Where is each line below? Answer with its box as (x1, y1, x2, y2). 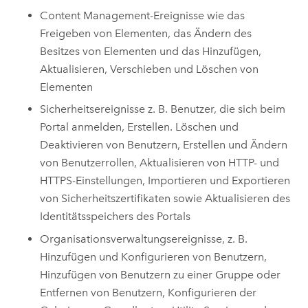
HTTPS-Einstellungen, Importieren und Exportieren (40, 174, 291, 188)
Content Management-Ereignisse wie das (40, 8, 245, 22)
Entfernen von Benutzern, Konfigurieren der (40, 285, 257, 299)
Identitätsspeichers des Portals (40, 210, 191, 223)
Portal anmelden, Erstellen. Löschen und (40, 120, 239, 134)
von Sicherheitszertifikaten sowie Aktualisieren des (40, 192, 291, 206)
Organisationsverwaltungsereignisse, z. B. (40, 232, 248, 245)
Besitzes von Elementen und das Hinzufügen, (40, 44, 262, 58)
